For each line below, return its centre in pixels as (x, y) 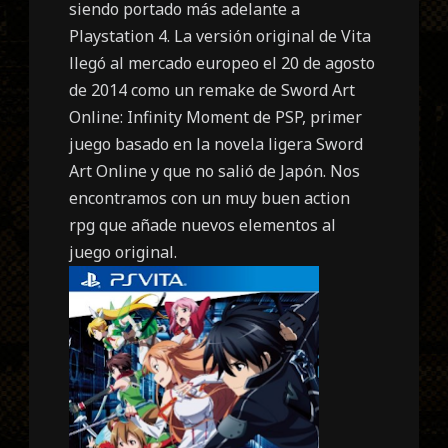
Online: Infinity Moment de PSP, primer (216, 116)
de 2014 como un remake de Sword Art (212, 89)
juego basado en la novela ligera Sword (216, 143)
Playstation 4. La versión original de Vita (220, 35)
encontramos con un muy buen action (210, 197)
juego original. (123, 251)
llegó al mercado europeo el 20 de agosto (222, 62)
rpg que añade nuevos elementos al (203, 224)
